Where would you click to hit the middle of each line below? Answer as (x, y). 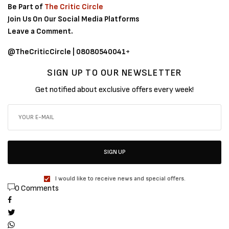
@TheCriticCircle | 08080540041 (67, 52)
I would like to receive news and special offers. (120, 178)
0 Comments (37, 188)
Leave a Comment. (41, 31)
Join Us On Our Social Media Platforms (74, 19)
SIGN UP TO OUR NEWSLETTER (114, 73)
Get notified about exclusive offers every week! (114, 89)
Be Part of (26, 7)
